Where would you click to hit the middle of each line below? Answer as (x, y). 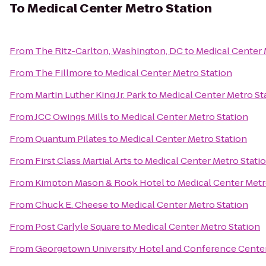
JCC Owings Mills (71, 117)
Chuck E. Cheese (72, 205)
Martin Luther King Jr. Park (91, 95)
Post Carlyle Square (77, 227)
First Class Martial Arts (83, 161)
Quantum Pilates (71, 139)
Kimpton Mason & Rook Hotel (100, 183)
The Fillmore (64, 73)
